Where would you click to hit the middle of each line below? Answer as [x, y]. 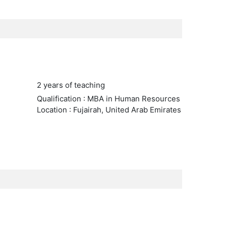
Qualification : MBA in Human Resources [108, 99]
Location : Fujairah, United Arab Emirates [109, 110]
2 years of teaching [71, 85]
